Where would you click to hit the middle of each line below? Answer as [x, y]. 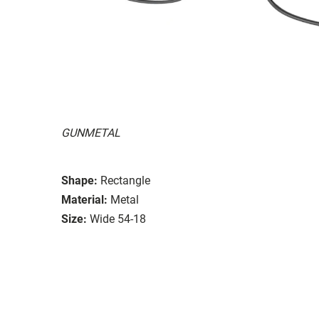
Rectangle [125, 180]
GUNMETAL [91, 132]
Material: [84, 199]
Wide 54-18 [118, 219]
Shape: [79, 180]
